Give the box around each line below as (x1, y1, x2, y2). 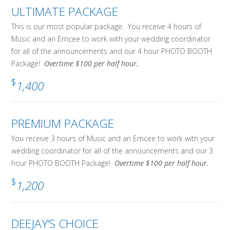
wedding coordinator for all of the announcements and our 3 (11, 146, 214, 156)
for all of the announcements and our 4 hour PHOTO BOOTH (11, 46, 213, 56)
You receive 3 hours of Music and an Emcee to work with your (11, 133, 215, 144)
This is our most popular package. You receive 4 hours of (11, 21, 202, 31)
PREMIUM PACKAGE (11, 116, 114, 132)
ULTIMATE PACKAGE (11, 3, 119, 20)
